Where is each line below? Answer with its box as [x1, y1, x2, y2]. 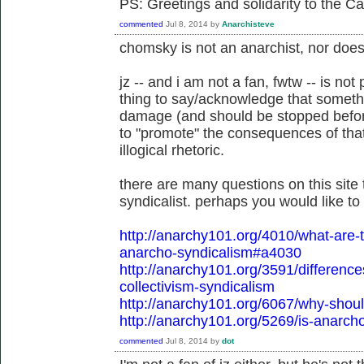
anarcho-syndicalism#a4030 [119, 244, 301, 261]
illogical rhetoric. [119, 141, 224, 158]
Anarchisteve [222, 19, 275, 28]
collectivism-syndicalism [119, 278, 275, 295]
